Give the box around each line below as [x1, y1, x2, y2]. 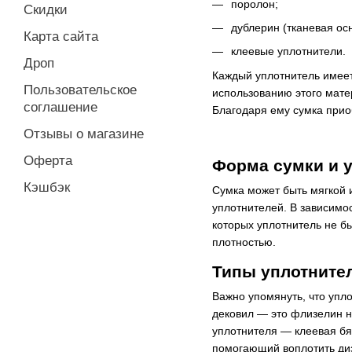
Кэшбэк [24, 180, 70, 195]
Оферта [24, 153, 72, 168]
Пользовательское [24, 82, 137, 97]
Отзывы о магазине [24, 126, 144, 141]
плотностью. [212, 235, 276, 248]
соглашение [24, 100, 97, 115]
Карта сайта [24, 29, 98, 44]
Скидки [24, 2, 68, 17]
